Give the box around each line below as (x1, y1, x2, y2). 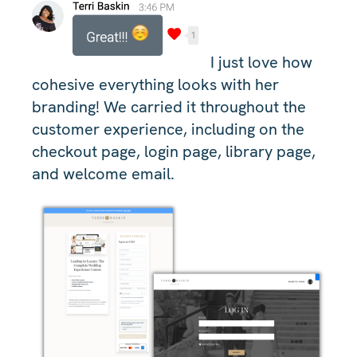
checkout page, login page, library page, (32, 140, 316, 162)
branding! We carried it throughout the (32, 96, 306, 117)
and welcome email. (32, 163, 175, 184)
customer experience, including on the (32, 118, 304, 139)
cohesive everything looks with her (32, 73, 279, 95)
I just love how (210, 51, 312, 73)
